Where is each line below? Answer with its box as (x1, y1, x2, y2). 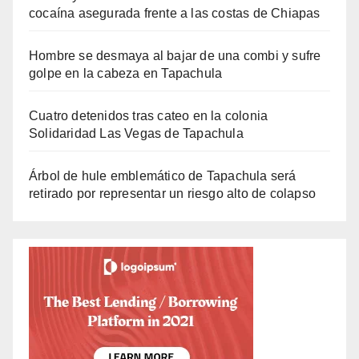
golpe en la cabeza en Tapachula (29, 67, 223, 81)
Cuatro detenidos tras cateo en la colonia (29, 109, 268, 123)
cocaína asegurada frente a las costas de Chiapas (29, 6, 321, 21)
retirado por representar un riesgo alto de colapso (29, 187, 317, 201)
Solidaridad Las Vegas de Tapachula (29, 127, 244, 141)
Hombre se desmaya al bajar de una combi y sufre (29, 49, 321, 63)
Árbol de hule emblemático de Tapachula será (29, 169, 296, 184)
